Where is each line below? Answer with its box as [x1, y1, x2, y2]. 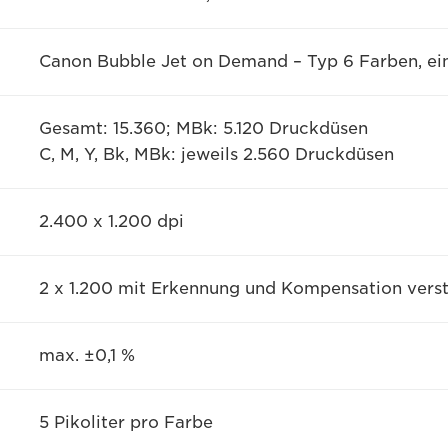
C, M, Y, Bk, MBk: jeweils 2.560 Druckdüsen [38, 145, 394, 164]
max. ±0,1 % [38, 346, 135, 365]
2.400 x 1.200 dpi [38, 212, 184, 231]
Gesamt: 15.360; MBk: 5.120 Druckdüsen [38, 119, 368, 138]
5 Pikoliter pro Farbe [38, 413, 213, 432]
